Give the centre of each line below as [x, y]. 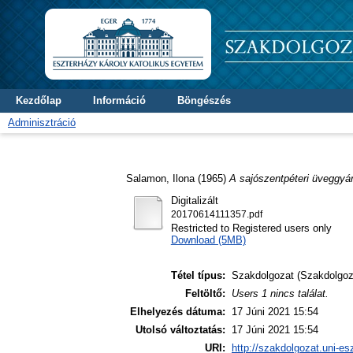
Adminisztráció [42, 123]
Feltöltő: [205, 294]
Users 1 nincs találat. [280, 294]
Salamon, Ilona [160, 178]
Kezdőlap [39, 100]
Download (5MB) [208, 240]
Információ [119, 100]
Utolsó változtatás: [180, 330]
